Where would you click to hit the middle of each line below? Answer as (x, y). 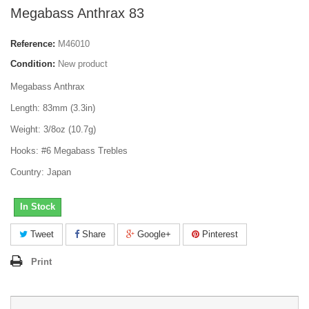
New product (83, 64)
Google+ (153, 235)
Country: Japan (41, 172)
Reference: (33, 44)
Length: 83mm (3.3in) (53, 108)
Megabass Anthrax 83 (77, 13)
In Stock (38, 207)
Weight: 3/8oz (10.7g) (53, 130)
